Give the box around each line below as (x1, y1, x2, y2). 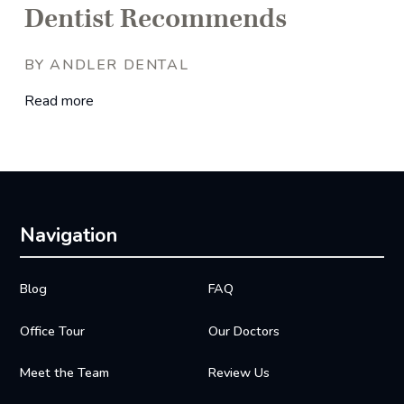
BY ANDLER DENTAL (23, 54, 189, 75)
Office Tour (19, 321, 85, 340)
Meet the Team (19, 363, 109, 382)
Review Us (208, 363, 271, 382)
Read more (23, 90, 94, 111)
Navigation (19, 221, 117, 249)
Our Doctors (208, 321, 280, 340)
